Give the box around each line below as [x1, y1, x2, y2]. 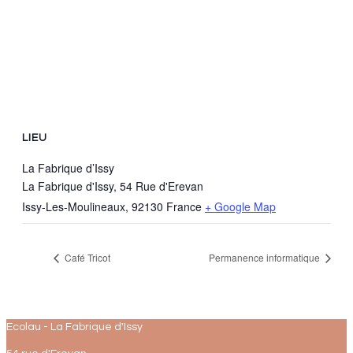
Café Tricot [62, 251, 110, 265]
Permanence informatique [209, 251, 322, 265]
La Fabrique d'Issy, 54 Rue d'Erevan [22, 178, 203, 195]
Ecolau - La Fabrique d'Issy [6, 321, 143, 333]
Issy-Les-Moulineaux [22, 199, 125, 215]
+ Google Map [205, 199, 276, 215]
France [166, 199, 202, 215]
